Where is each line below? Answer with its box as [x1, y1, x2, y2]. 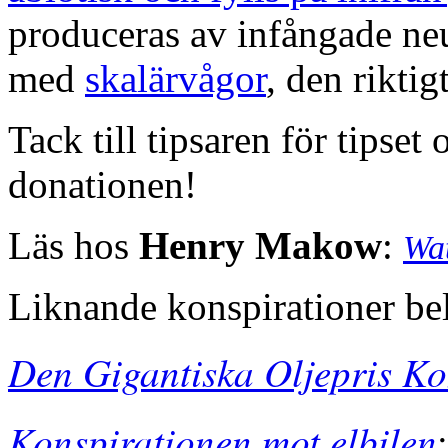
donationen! [8, 162, 197, 206]
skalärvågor [85, 56, 266, 100]
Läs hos [8, 223, 139, 267]
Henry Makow [139, 223, 382, 267]
